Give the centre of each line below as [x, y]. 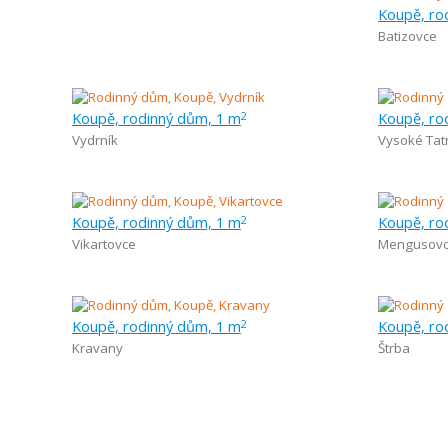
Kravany [97, 348]
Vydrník [95, 140]
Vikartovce [104, 244]
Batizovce [407, 36]
